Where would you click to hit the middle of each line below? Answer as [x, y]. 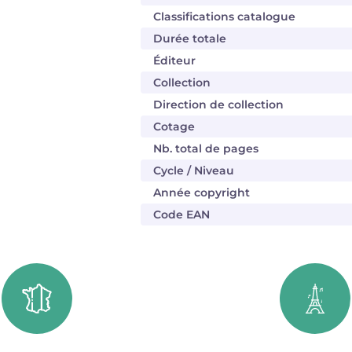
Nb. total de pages [206, 148]
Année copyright [202, 192]
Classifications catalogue [224, 16]
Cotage [174, 126]
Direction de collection [218, 104]
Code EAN [181, 214]
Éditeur [174, 60]
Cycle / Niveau [194, 170]
